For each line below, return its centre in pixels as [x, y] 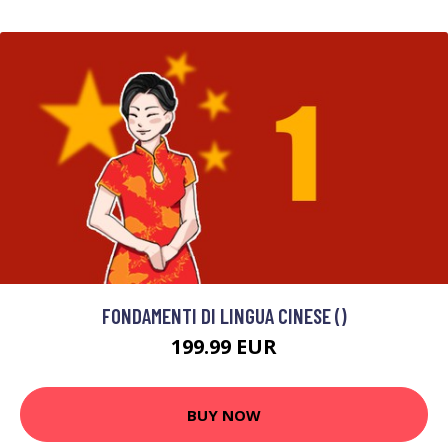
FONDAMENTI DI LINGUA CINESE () [224, 315]
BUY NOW [224, 414]
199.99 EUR [224, 346]
